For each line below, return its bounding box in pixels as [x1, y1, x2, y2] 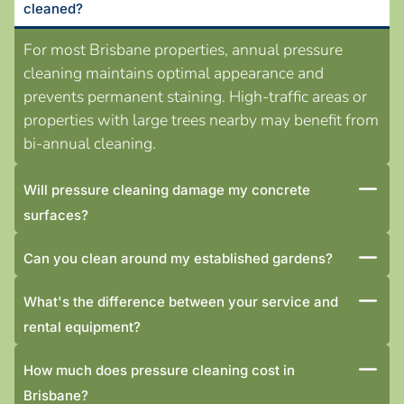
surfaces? [23, 206, 88, 224]
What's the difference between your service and [23, 292, 338, 310]
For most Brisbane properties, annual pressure [23, 38, 343, 60]
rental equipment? [23, 317, 141, 335]
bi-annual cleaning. [23, 132, 156, 154]
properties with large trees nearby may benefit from [23, 108, 379, 131]
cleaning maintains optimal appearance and [23, 61, 324, 84]
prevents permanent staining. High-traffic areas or [23, 85, 367, 107]
